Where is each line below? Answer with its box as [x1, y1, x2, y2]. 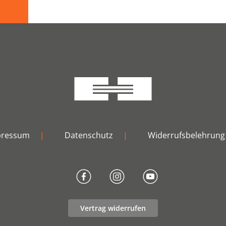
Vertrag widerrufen [80, 203, 146, 213]
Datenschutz [64, 130, 113, 141]
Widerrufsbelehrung [147, 130, 225, 141]
